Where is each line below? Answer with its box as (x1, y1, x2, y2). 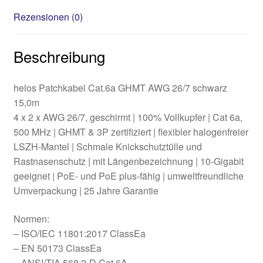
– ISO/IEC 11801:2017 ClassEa (13, 226, 146, 240)
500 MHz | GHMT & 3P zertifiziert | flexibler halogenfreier (13, 125, 248, 139)
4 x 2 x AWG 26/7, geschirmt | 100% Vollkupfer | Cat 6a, (13, 110, 242, 124)
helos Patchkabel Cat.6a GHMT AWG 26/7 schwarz (13, 81, 227, 95)
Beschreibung (13, 45, 105, 68)
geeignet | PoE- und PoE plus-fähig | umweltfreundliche (13, 169, 244, 183)
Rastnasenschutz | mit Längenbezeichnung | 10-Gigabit (13, 154, 244, 168)
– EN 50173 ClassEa (13, 241, 102, 255)
